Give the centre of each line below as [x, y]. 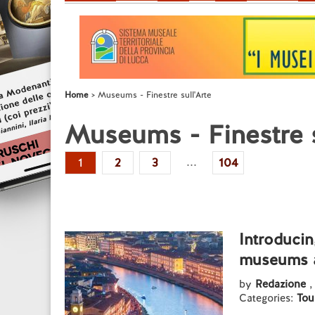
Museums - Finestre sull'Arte [155, 95]
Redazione [282, 284]
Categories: [268, 298]
